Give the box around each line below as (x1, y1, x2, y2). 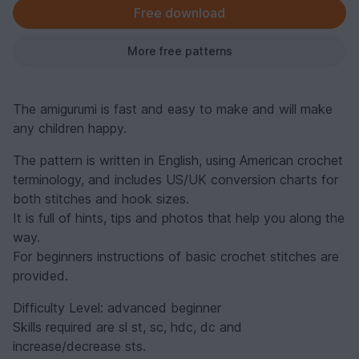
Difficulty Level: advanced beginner (13, 299, 221, 316)
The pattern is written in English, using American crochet (13, 151, 343, 168)
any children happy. (13, 119, 127, 136)
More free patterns (127, 43, 232, 58)
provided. (13, 267, 68, 284)
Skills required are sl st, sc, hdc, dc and (13, 318, 242, 335)
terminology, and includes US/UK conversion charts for (13, 171, 338, 188)
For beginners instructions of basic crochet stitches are (13, 248, 339, 264)
